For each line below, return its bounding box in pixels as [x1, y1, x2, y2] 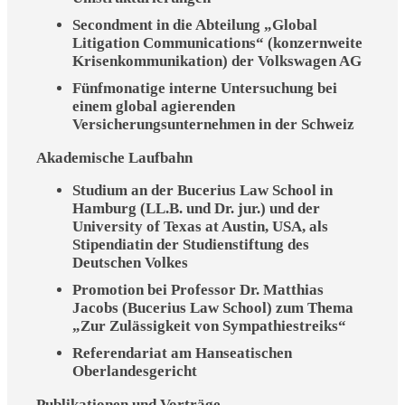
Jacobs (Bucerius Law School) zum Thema [72, 299, 353, 317]
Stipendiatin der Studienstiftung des [72, 236, 309, 254]
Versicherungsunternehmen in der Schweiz [72, 115, 354, 133]
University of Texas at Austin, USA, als [72, 218, 328, 236]
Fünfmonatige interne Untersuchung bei [72, 79, 337, 97]
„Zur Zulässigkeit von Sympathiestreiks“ [72, 317, 346, 335]
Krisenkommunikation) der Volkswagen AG [72, 52, 362, 70]
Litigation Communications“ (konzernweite [72, 33, 363, 52]
